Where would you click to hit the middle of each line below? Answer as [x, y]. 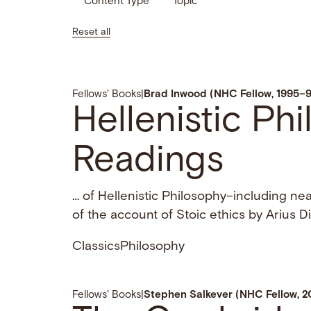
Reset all [91, 33]
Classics [96, 247]
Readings [148, 161]
